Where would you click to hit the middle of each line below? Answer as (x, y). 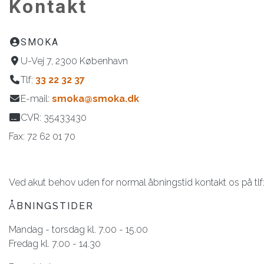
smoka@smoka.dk (95, 99)
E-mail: (36, 99)
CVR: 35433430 (54, 118)
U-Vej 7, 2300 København (74, 61)
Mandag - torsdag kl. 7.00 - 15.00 (78, 230)
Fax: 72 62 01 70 (42, 136)
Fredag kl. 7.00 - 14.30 (55, 244)
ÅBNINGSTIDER (51, 206)
